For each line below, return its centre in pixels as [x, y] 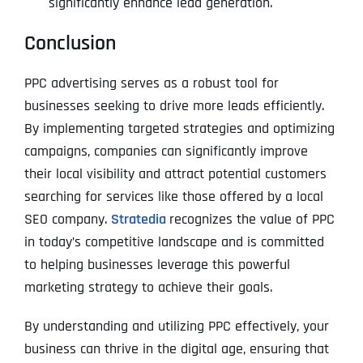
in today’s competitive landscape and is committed [174, 241]
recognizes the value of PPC [252, 219]
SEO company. [68, 219]
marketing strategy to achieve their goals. [148, 287]
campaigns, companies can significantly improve [166, 151]
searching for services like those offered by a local [174, 196]
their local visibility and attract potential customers [175, 173]
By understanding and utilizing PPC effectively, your [177, 326]
